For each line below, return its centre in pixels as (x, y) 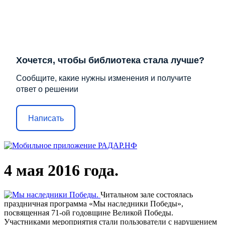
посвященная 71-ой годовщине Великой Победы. (89, 212)
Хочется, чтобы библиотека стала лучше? (110, 61)
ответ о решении (47, 89)
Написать (46, 118)
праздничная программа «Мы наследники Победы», (94, 203)
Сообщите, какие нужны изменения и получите (104, 78)
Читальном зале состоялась (147, 194)
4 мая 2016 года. (61, 170)
